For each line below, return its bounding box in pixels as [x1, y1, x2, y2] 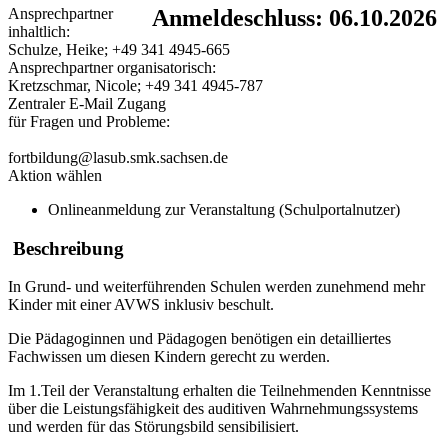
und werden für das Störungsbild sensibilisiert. [8, 418, 299, 436]
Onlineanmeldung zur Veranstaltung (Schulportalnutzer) [48, 201, 400, 219]
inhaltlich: [8, 23, 70, 41]
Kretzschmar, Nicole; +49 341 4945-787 [8, 77, 263, 95]
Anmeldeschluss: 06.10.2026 [152, 5, 437, 32]
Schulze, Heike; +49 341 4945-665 [8, 41, 230, 59]
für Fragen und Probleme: [8, 113, 170, 131]
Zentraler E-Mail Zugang [8, 95, 166, 113]
